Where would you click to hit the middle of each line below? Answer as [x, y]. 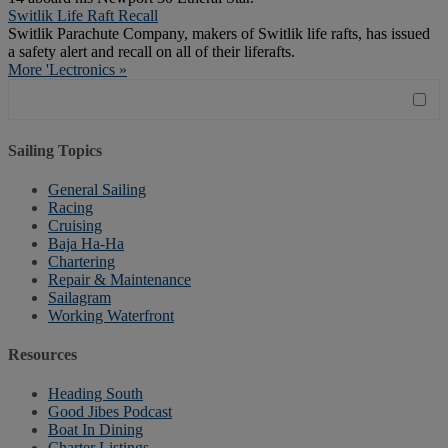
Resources [42, 355]
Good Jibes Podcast [110, 412]
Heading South [95, 394]
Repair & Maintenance [119, 279]
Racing [70, 207]
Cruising [75, 225]
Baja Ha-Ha [86, 243]
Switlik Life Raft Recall [83, 16]
